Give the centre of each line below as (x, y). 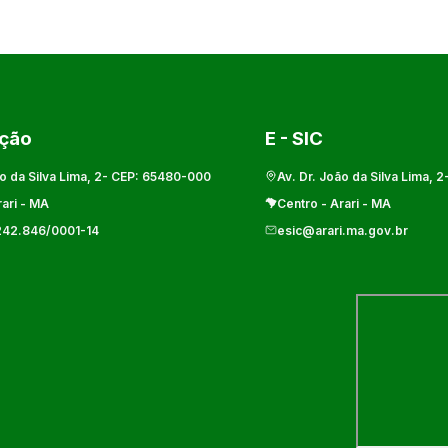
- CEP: (122, 176)
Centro (297, 203)
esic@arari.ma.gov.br (342, 230)
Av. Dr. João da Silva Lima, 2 (360, 176)
